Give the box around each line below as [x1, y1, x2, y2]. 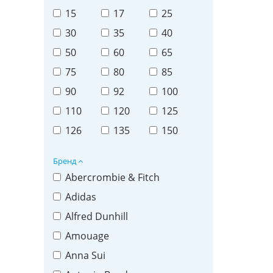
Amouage [65, 229, 109, 243]
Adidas [65, 190, 96, 204]
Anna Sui [65, 249, 105, 263]
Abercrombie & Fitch [65, 171, 160, 185]
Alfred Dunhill [65, 210, 128, 224]
